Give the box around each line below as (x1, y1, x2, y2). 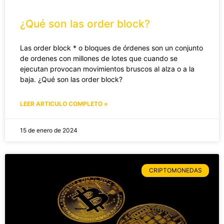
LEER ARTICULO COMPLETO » (20, 99, 108, 107)
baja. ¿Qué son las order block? (20, 74, 122, 83)
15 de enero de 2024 (20, 126, 77, 134)
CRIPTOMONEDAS (148, 166, 202, 174)
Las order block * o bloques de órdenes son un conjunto (20, 43, 203, 52)
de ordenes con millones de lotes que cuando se (20, 53, 177, 62)
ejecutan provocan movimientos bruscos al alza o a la (20, 64, 194, 73)
